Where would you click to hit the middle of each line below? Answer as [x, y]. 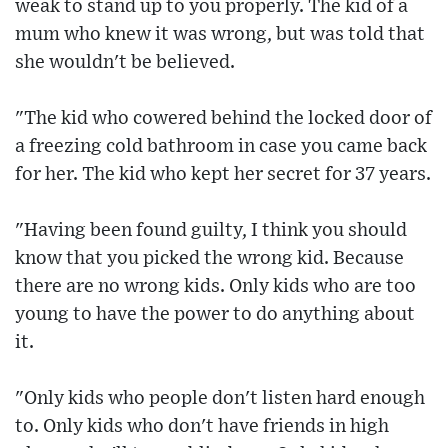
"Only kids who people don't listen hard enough [220, 399]
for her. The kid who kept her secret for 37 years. [223, 175]
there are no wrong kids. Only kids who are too [215, 287]
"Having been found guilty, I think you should [211, 231]
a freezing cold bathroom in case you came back [221, 147]
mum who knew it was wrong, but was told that [220, 35]
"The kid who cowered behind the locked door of [223, 119]
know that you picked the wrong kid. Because [209, 259]
